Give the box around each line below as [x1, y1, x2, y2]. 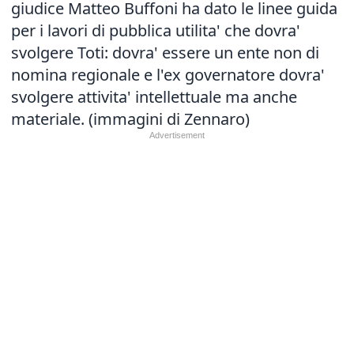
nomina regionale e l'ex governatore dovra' [11, 64, 325, 85]
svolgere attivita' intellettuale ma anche [11, 86, 297, 107]
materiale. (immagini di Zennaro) [11, 108, 250, 130]
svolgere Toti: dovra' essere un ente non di [11, 42, 319, 63]
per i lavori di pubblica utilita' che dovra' [11, 20, 300, 41]
